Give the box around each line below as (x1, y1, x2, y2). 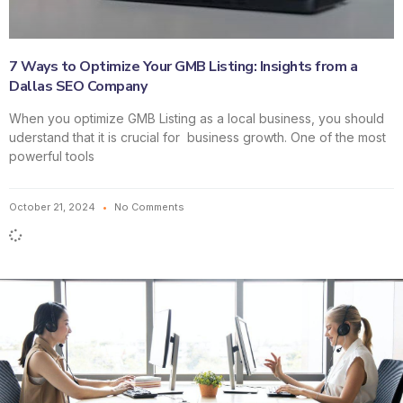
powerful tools (9, 148, 94, 164)
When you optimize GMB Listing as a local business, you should (9, 110, 384, 126)
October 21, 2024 (9, 200, 98, 213)
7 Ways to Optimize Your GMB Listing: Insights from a (9, 56, 357, 76)
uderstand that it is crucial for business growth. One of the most (9, 129, 386, 145)
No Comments (112, 200, 184, 213)
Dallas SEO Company (9, 76, 147, 96)
